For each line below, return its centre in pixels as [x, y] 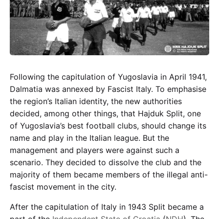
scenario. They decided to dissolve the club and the [106, 162]
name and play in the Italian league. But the [89, 138]
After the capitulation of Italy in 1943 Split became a [107, 207]
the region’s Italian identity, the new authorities [96, 101]
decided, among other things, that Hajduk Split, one [105, 113]
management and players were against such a [95, 150]
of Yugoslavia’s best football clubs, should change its [108, 125]
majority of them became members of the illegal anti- [109, 174]
